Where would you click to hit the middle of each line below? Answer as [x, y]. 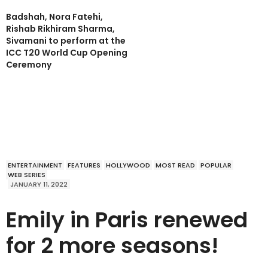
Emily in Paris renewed [127, 220]
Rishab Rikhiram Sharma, [60, 29]
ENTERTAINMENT [35, 165]
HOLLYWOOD [128, 165]
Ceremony [29, 65]
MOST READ [175, 165]
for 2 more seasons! [112, 246]
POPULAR [216, 165]
